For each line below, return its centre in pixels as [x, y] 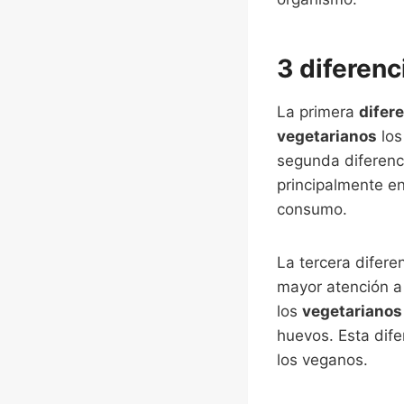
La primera [318, 111]
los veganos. [322, 359]
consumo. [312, 209]
